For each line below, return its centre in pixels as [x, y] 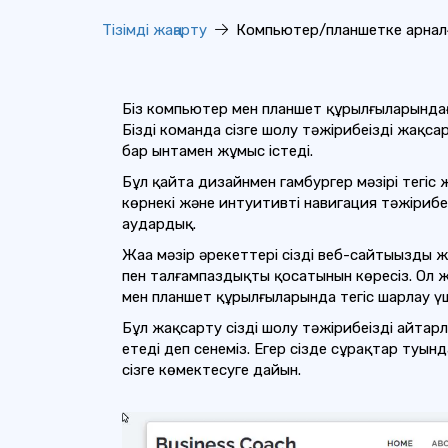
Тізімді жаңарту [154, 30]
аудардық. [159, 224]
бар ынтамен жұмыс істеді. [217, 151]
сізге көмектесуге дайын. [211, 370]
